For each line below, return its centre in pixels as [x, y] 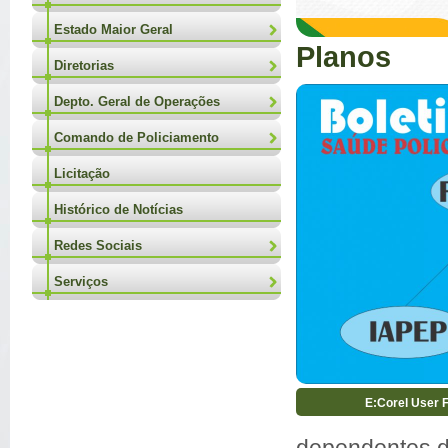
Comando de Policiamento [136, 137]
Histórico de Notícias [118, 209]
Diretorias [84, 65]
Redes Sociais [98, 245]
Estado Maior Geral [113, 29]
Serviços [81, 281]
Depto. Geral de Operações [137, 101]
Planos [343, 56]
